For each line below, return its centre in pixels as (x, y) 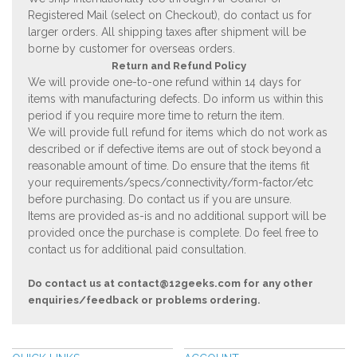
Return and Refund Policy (178, 66)
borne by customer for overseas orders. (131, 49)
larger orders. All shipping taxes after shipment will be (167, 32)
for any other (277, 283)
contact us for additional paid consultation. (137, 249)
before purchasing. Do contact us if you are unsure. (160, 199)
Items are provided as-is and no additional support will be (177, 216)
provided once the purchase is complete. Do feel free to (173, 233)
